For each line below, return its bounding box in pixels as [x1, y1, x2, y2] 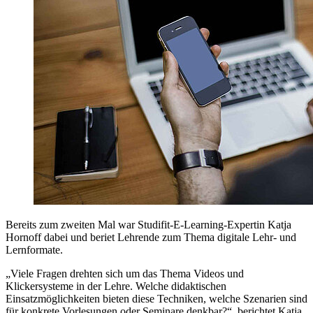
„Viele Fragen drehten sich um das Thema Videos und [6, 268, 244, 280]
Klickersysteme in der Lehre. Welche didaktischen [6, 280, 226, 293]
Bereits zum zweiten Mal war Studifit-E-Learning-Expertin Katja [6, 219, 291, 231]
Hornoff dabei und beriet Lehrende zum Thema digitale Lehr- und [6, 231, 296, 244]
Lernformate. [6, 244, 63, 256]
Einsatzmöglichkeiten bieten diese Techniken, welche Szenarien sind [6, 293, 307, 305]
